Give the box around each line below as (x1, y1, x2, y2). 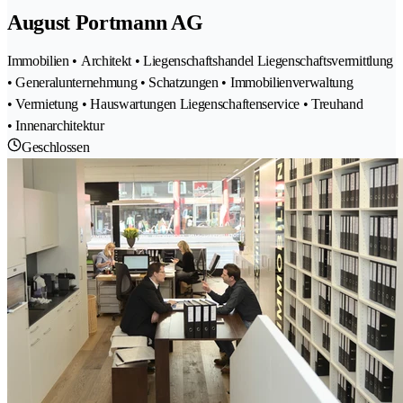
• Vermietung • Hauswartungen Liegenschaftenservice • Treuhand (7, 96, 363, 112)
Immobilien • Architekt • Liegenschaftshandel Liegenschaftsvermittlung (7, 53, 393, 69)
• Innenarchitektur (7, 118, 104, 134)
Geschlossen (22, 139, 90, 156)
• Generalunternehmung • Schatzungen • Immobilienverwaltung (7, 75, 354, 91)
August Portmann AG (7, 10, 203, 34)
